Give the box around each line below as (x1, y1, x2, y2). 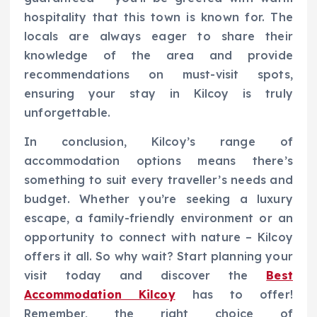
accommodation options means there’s (24, 153, 293, 168)
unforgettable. (24, 105, 111, 120)
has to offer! (175, 287, 293, 301)
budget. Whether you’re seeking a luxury (24, 191, 293, 206)
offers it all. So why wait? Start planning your (24, 248, 293, 263)
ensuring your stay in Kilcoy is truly (24, 86, 293, 100)
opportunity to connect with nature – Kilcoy (24, 229, 293, 244)
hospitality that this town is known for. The (24, 9, 293, 24)
